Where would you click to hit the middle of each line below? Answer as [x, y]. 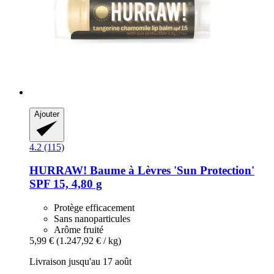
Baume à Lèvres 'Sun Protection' [171, 171]
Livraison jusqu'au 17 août [80, 262]
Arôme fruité [79, 230]
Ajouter [47, 114]
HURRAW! [58, 171]
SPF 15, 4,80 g [66, 184]
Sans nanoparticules [92, 219]
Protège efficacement [94, 208]
